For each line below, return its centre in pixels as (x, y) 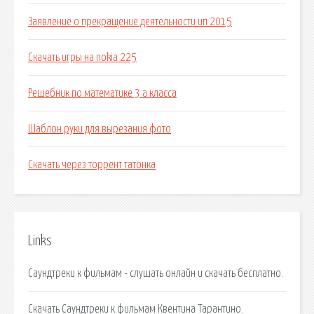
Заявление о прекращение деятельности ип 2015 (130, 22)
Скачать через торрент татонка (92, 165)
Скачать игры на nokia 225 (82, 58)
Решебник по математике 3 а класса (102, 94)
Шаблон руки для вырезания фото (100, 129)
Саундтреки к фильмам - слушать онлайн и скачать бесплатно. (156, 273)
